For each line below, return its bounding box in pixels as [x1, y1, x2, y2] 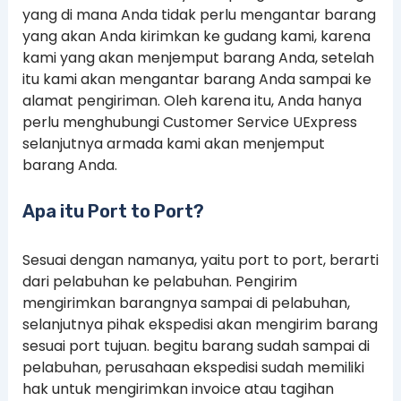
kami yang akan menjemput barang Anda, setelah [21, 47, 374, 69]
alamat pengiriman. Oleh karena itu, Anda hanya [21, 90, 362, 112]
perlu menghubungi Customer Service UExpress [21, 112, 357, 133]
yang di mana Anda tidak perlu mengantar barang [21, 4, 376, 26]
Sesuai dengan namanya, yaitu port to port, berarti [21, 249, 379, 270]
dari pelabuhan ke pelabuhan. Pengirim [21, 270, 297, 292]
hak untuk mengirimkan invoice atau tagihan [21, 378, 334, 399]
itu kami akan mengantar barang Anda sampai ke [21, 69, 371, 90]
